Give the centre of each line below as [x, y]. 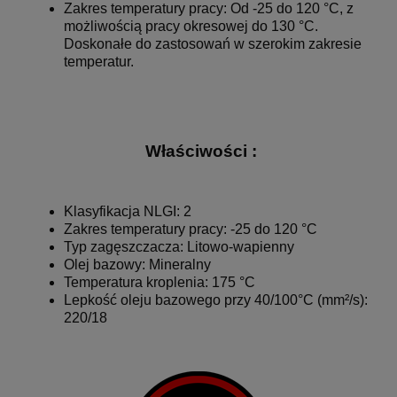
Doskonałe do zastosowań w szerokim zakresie [213, 44]
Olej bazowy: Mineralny [137, 264]
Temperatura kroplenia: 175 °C [160, 282]
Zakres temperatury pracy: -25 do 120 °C [191, 229]
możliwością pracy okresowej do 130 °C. [191, 27]
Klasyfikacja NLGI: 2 [128, 211]
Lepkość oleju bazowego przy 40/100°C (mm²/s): [216, 300]
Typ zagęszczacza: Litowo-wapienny [179, 246]
